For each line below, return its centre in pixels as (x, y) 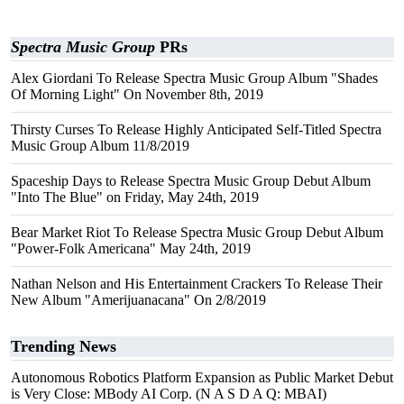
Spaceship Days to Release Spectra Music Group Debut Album (191, 181)
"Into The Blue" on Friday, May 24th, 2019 (135, 197)
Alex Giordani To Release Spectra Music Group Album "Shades (194, 78)
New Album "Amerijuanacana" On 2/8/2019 (138, 300)
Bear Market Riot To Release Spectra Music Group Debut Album (197, 232)
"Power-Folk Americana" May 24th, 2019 (131, 248)
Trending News (64, 346)
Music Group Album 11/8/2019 (100, 146)
